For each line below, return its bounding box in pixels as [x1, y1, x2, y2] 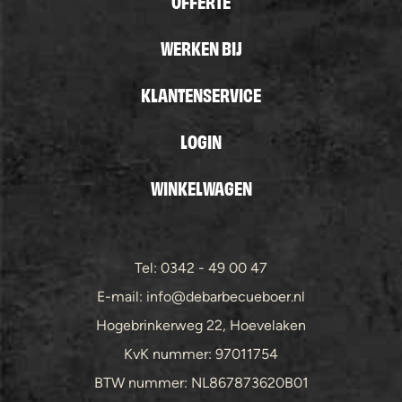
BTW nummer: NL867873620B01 [93, 374, 309, 391]
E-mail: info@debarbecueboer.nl [97, 288, 305, 305]
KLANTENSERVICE [141, 82, 261, 106]
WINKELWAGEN [150, 175, 252, 199]
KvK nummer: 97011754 [124, 345, 278, 363]
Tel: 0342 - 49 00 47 [135, 259, 267, 276]
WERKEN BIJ [160, 35, 242, 59]
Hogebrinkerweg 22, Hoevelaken [96, 317, 306, 334]
